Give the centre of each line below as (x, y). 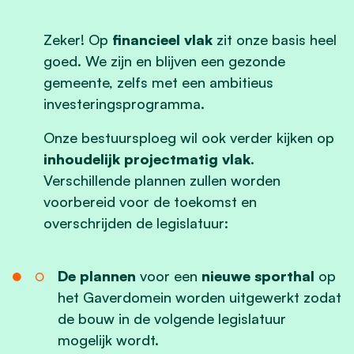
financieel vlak (162, 39)
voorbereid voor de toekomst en (150, 201)
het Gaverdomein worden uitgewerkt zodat (199, 297)
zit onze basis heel (275, 39)
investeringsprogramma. (124, 103)
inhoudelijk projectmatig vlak (147, 158)
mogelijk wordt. (108, 339)
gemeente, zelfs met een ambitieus (158, 82)
